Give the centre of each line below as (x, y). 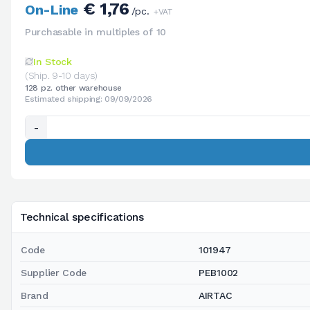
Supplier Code (54, 272)
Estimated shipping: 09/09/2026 (89, 99)
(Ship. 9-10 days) (61, 75)
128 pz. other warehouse (74, 88)
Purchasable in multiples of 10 (95, 31)
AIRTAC (216, 295)
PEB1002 (218, 272)
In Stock (53, 61)
